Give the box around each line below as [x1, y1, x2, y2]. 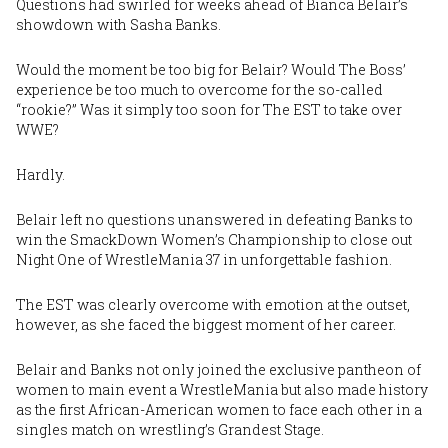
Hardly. [16, 164, 65, 184]
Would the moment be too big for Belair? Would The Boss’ [16, 59, 406, 79]
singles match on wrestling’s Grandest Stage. [16, 419, 327, 439]
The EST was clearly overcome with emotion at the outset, [16, 294, 410, 314]
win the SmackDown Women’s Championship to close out [16, 229, 412, 249]
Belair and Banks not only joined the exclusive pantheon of [16, 359, 421, 379]
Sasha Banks [130, 14, 218, 34]
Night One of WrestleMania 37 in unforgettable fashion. [16, 249, 395, 269]
